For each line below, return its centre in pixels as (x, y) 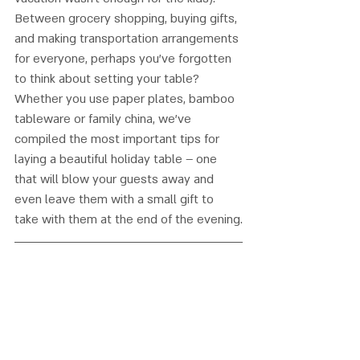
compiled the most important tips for (119, 139)
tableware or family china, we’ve (104, 119)
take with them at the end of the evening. (129, 219)
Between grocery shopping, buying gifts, (127, 18)
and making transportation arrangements (128, 38)
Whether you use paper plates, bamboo (126, 98)
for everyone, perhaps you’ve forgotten (125, 58)
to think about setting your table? (108, 78)
